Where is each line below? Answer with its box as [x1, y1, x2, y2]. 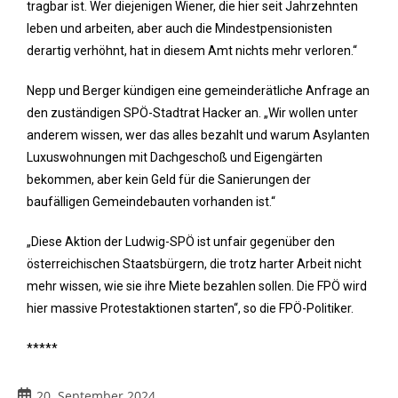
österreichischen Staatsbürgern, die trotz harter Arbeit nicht [27, 257, 362, 271]
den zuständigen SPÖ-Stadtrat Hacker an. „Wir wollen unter [27, 106, 358, 120]
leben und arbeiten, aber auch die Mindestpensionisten [27, 21, 332, 36]
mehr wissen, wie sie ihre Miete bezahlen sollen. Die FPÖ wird [27, 279, 367, 293]
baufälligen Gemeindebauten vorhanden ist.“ [27, 195, 275, 209]
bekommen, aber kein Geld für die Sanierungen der [27, 172, 311, 187]
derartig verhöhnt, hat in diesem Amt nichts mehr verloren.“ [27, 44, 357, 58]
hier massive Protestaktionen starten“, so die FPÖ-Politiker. [27, 301, 354, 315]
